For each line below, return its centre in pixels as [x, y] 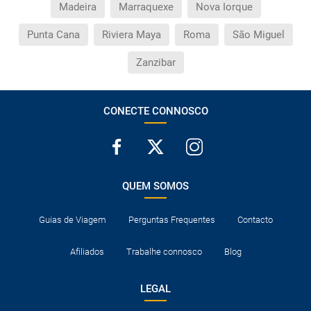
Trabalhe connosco [164, 252]
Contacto [255, 220]
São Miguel [258, 35]
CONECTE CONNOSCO [155, 111]
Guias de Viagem [72, 220]
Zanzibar [155, 62]
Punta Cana [53, 35]
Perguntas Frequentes [171, 220]
